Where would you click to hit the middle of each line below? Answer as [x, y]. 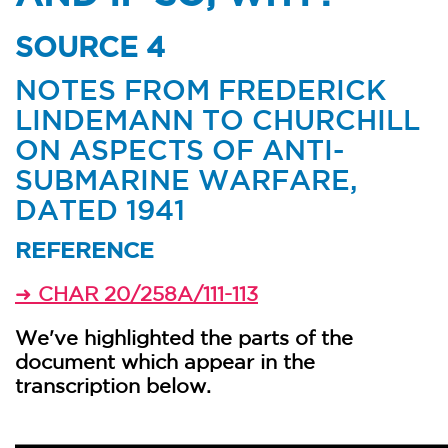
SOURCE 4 [90, 46]
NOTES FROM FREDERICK [200, 89]
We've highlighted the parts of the [184, 337]
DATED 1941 [100, 209]
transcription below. [113, 385]
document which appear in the [165, 361]
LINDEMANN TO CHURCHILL [217, 119]
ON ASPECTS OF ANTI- [179, 149]
